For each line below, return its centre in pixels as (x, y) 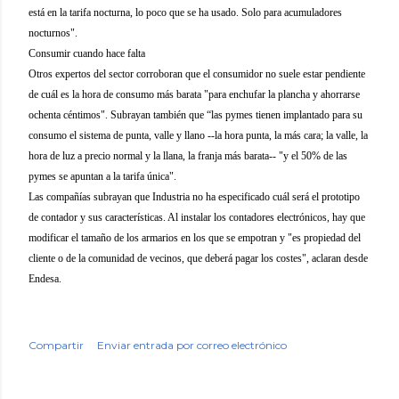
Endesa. (45, 279)
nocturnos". (53, 33)
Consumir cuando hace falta (87, 53)
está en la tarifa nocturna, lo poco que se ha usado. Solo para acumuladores (185, 12)
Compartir (56, 345)
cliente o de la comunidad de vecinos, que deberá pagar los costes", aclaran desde (198, 258)
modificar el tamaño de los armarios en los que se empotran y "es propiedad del (195, 238)
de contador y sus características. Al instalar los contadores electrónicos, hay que (197, 217)
